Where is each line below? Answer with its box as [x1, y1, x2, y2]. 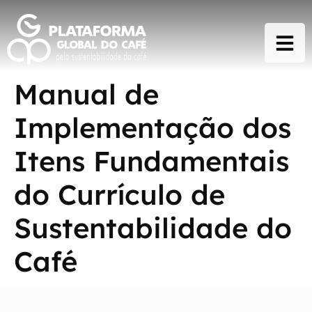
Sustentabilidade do [14, 210, 292, 246]
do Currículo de [14, 177, 225, 212]
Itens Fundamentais [14, 143, 289, 179]
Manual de [14, 77, 159, 112]
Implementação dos [14, 110, 291, 146]
